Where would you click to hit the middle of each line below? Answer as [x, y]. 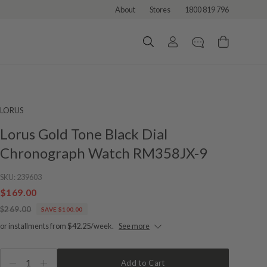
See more [134, 226]
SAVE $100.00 [62, 209]
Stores [160, 10]
